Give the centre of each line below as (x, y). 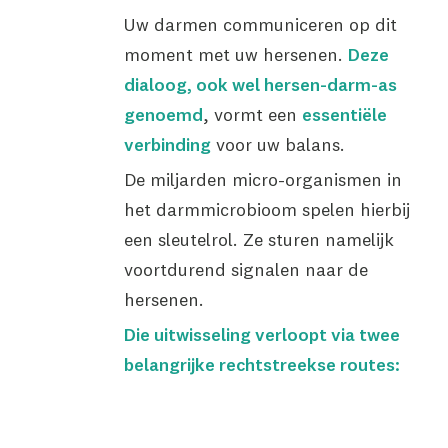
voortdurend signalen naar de (245, 269)
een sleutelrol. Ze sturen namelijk (258, 239)
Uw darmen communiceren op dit (260, 24)
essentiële (344, 114)
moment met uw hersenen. (235, 54)
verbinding (167, 144)
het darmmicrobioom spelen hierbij (266, 209)
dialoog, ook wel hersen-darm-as (260, 84)
